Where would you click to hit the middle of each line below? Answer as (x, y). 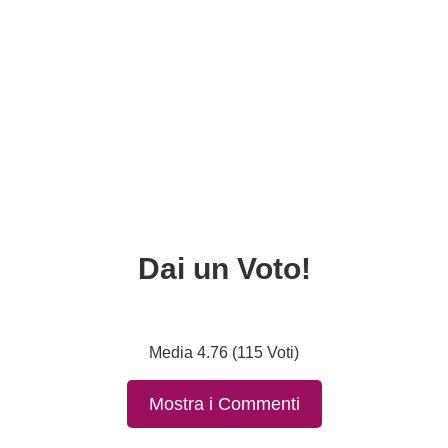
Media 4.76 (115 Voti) (224, 352)
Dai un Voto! (224, 268)
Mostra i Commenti (224, 404)
